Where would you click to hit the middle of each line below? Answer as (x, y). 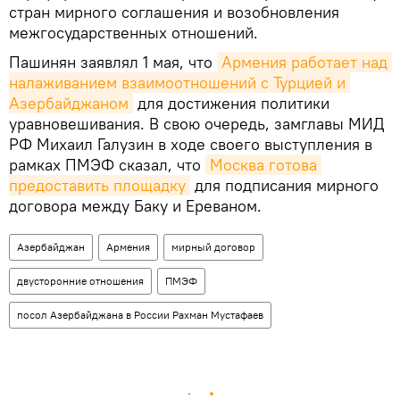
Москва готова (263, 164)
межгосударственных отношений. (133, 32)
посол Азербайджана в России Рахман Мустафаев (140, 314)
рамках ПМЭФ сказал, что (107, 164)
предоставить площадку (97, 185)
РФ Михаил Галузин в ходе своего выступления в (191, 144)
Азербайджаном (69, 103)
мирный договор (213, 246)
